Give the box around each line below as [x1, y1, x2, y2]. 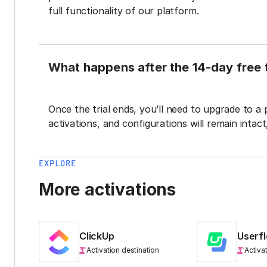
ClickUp [79, 230, 114, 243]
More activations [39, 179, 176, 200]
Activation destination [86, 246, 159, 255]
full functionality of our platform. [48, 5, 199, 17]
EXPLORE [39, 158, 76, 169]
